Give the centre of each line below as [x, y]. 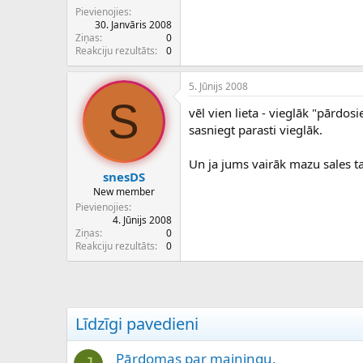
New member [124, 192]
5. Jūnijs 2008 [218, 86]
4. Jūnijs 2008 [142, 220]
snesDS [124, 177]
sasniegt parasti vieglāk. [256, 129]
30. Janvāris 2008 [133, 24]
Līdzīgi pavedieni [137, 324]
